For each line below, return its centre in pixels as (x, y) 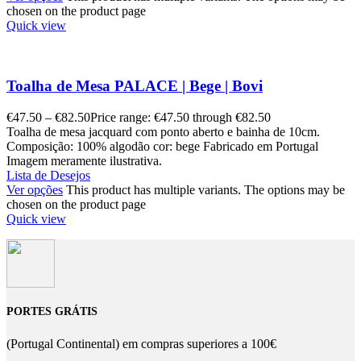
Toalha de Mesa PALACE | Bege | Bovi (135, 86)
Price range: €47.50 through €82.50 (180, 117)
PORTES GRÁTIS (52, 312)
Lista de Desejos (48, 175)
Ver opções (35, 189)
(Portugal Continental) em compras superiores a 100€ (141, 344)
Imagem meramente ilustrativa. (84, 160)
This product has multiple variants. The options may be (205, 189)
